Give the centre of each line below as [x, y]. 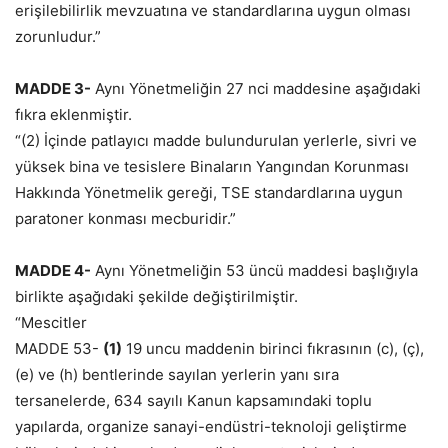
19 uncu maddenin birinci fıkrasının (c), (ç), [273, 349]
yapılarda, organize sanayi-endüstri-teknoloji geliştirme [211, 427]
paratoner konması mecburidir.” [125, 219]
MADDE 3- [53, 89]
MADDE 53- [59, 349]
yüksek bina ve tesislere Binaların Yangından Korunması [212, 167]
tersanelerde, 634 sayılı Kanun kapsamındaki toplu [193, 401]
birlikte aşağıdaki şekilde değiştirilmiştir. [156, 297]
